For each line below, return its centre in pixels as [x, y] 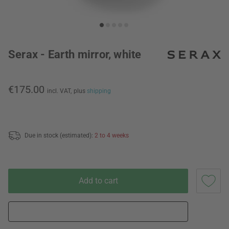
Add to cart [98, 180]
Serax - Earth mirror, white [75, 54]
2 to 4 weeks [112, 135]
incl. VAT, [59, 91]
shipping [99, 91]
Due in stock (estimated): [60, 135]
